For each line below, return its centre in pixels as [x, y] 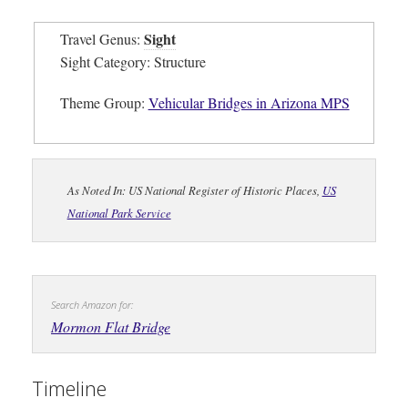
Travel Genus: [102, 39]
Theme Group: [104, 103]
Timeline [69, 388]
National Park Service [119, 213]
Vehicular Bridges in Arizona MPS [249, 103]
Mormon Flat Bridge [111, 327]
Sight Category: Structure [133, 62]
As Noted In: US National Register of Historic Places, [194, 190]
